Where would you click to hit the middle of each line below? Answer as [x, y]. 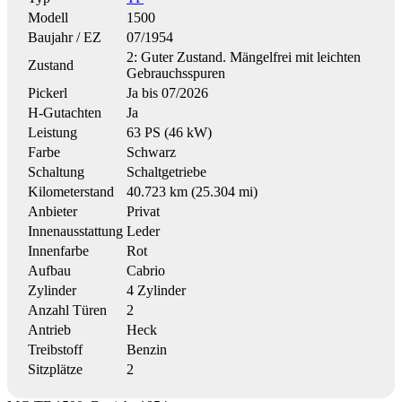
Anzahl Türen [67, 310]
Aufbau [49, 270]
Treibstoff [55, 349]
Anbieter [52, 211]
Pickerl [48, 92]
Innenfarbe [58, 250]
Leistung [52, 132]
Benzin [147, 349]
